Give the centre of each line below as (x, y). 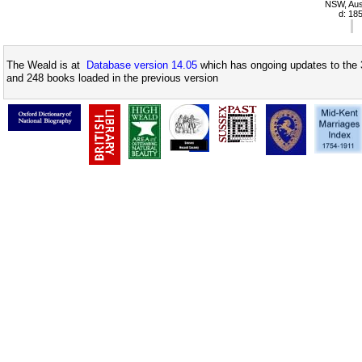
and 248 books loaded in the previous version (112, 78)
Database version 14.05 (142, 65)
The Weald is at (46, 65)
